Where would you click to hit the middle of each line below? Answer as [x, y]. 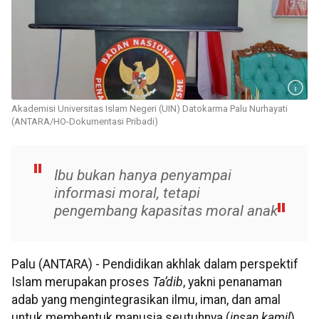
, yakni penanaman [232, 282]
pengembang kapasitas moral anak [166, 211]
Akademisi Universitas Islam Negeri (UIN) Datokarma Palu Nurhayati [150, 109]
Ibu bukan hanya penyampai [143, 176]
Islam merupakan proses [82, 282]
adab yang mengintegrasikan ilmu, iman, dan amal [146, 300]
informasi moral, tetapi [127, 193]
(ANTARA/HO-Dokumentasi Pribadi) [85, 122]
